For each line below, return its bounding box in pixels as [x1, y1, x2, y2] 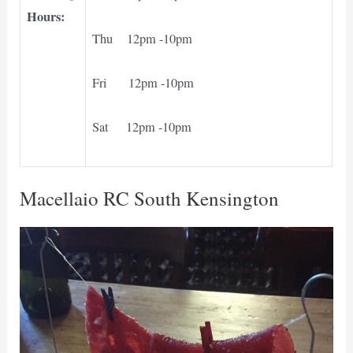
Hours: [27, 6, 65, 26]
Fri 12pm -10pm [92, 73, 195, 91]
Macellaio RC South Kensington [20, 185, 280, 212]
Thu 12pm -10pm [92, 29, 193, 47]
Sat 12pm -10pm [92, 118, 192, 136]
